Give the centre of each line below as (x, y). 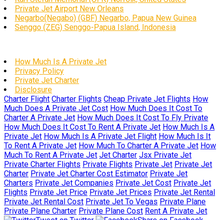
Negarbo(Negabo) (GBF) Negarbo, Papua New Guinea (106, 18)
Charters (18, 183)
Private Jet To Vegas (122, 202)
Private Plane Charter (40, 211)
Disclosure (33, 90)
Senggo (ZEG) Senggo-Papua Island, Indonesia (95, 27)
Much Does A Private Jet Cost (56, 108)
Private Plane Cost (111, 211)
